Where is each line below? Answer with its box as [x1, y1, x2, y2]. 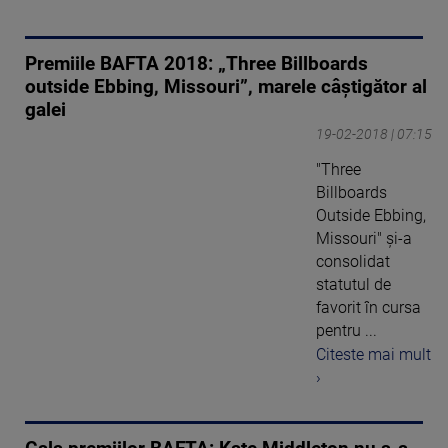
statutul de [316, 274, 391, 294]
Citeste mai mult [316, 345, 431, 365]
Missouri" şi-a [316, 228, 412, 248]
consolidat [316, 251, 390, 271]
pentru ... [316, 320, 377, 340]
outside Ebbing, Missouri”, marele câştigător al [25, 75, 427, 98]
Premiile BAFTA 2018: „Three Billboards [25, 52, 368, 75]
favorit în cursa [316, 297, 421, 317]
